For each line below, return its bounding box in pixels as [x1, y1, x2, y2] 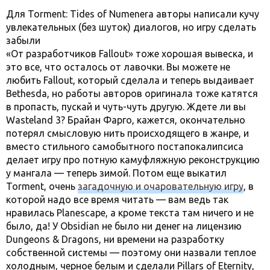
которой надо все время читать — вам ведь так [6, 193, 228, 205]
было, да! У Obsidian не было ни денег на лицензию [6, 220, 242, 231]
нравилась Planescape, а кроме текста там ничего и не [6, 207, 254, 218]
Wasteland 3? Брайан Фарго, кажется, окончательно [6, 114, 245, 125]
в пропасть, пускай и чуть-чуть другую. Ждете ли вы [6, 101, 246, 112]
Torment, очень [6, 180, 78, 192]
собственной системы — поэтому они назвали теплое [6, 246, 256, 258]
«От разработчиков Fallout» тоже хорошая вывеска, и [6, 48, 253, 59]
